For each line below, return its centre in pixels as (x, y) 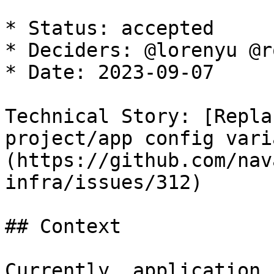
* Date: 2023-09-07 (109, 72)
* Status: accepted (109, 28)
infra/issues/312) (104, 182)
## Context (63, 226)
